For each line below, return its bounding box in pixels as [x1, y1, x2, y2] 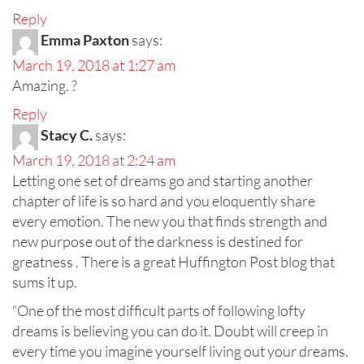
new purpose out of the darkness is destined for [12, 232, 303, 251]
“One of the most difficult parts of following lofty [12, 301, 305, 320]
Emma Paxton [41, 31, 129, 50]
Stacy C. [41, 126, 93, 145]
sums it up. [12, 273, 77, 292]
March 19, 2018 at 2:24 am [12, 151, 175, 170]
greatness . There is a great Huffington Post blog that [12, 253, 335, 271]
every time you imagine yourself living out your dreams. [12, 342, 349, 361]
